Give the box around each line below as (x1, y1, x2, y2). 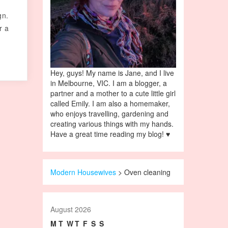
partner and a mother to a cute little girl (50, 88, 176, 98)
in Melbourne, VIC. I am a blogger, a (50, 77, 167, 88)
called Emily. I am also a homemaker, (50, 98, 170, 108)
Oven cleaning (124, 166, 170, 177)
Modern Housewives (50, 166, 116, 177)
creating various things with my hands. (50, 118, 174, 129)
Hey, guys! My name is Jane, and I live (50, 67, 174, 78)
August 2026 (50, 204, 91, 214)
